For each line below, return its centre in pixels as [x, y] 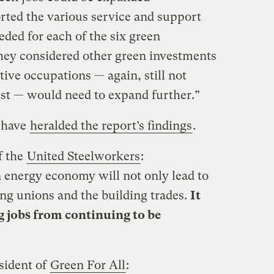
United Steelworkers [83, 156]
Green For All [87, 265]
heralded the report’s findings [111, 125]
